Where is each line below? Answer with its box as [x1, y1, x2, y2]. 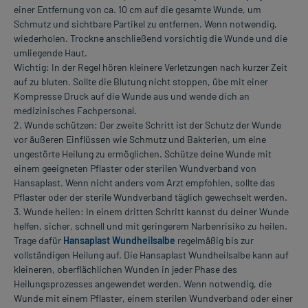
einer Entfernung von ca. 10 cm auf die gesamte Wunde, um [14, 3, 261, 15]
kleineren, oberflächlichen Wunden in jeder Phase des [14, 263, 237, 275]
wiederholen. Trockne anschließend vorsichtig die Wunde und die [14, 32, 287, 44]
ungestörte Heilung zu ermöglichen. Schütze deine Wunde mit [14, 147, 272, 159]
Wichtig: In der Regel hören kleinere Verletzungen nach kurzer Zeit [14, 60, 287, 73]
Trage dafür [14, 234, 63, 246]
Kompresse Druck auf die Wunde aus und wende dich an [14, 89, 250, 102]
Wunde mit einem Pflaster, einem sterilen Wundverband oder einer [14, 291, 293, 304]
